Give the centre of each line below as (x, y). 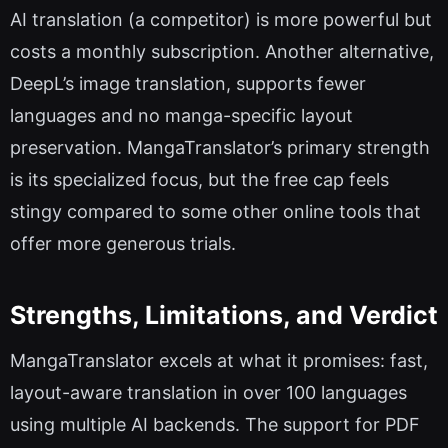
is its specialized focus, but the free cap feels (199, 180)
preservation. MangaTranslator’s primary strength (220, 148)
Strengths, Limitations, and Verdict (224, 314)
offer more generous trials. (123, 244)
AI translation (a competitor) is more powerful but (221, 20)
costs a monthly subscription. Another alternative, (222, 52)
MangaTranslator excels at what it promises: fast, (219, 361)
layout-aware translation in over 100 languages (208, 393)
